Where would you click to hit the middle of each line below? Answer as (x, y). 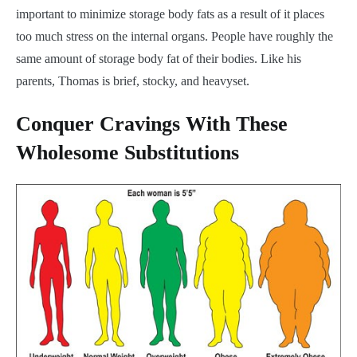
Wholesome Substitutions (127, 152)
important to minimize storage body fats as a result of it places (170, 14)
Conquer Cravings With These (152, 124)
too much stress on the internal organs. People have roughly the (175, 36)
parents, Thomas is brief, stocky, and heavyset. (133, 81)
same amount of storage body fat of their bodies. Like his (159, 59)
